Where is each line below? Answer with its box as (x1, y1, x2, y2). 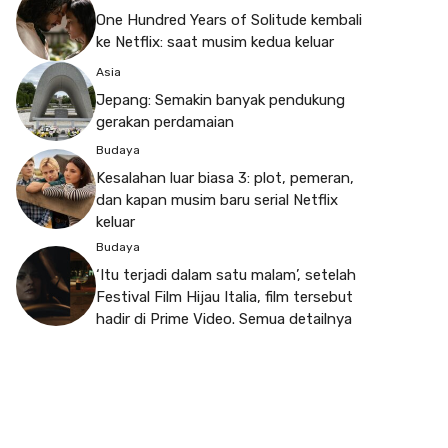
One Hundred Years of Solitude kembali (96, 11, 362, 30)
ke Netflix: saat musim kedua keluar (96, 33, 334, 52)
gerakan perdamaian (96, 113, 234, 132)
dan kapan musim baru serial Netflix (96, 190, 338, 209)
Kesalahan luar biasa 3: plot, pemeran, (96, 168, 354, 187)
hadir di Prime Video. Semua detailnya (96, 309, 352, 328)
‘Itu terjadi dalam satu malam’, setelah (96, 265, 356, 284)
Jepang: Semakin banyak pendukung (96, 91, 345, 110)
